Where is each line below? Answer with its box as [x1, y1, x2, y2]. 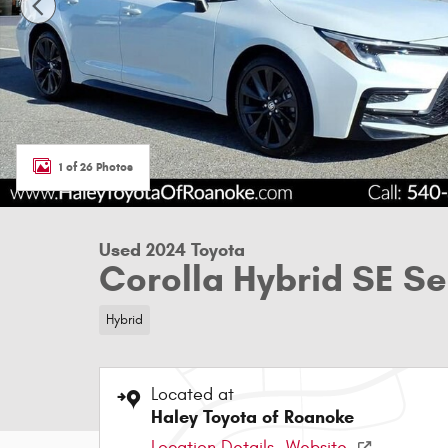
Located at [151, 383, 234, 405]
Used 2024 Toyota [99, 239, 245, 261]
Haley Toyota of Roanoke [151, 405, 354, 428]
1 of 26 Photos [59, 158, 133, 174]
